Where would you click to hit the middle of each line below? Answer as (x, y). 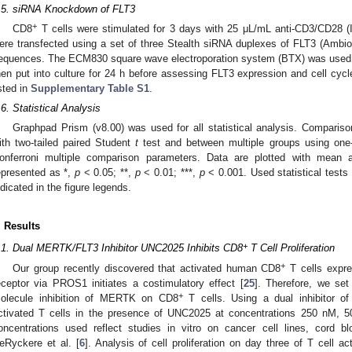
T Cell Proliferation (291, 248)
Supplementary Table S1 (90, 89)
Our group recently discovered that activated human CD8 (147, 268)
